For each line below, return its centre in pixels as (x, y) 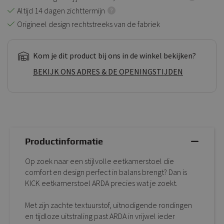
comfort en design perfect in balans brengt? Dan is (106, 172)
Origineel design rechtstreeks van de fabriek (88, 24)
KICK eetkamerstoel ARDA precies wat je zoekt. (101, 183)
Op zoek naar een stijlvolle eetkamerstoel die (99, 161)
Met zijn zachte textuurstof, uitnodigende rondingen (108, 205)
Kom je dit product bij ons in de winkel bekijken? (114, 56)
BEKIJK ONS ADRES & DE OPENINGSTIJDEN (108, 72)
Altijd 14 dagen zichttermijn (61, 11)
